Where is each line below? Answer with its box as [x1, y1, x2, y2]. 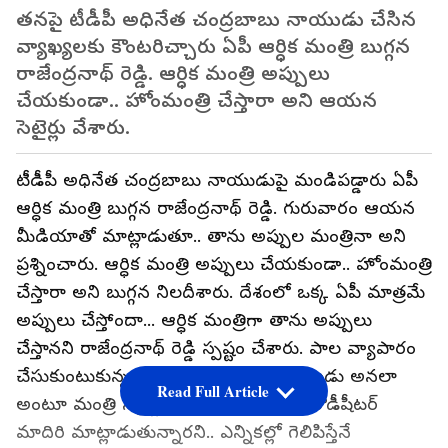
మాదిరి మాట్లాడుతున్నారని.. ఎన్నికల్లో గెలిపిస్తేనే [16, 422, 351, 443]
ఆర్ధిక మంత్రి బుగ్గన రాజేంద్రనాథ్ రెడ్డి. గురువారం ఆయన [16, 198, 415, 219]
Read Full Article [156, 380, 269, 403]
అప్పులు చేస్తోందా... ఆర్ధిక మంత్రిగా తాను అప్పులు [16, 310, 372, 331]
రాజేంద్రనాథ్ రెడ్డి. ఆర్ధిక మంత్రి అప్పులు [16, 62, 330, 86]
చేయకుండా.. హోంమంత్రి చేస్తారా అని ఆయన [16, 89, 377, 113]
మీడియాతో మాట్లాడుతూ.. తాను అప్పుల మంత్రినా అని [16, 226, 406, 247]
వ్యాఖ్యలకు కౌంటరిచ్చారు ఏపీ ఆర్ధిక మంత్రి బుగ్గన [16, 35, 410, 59]
